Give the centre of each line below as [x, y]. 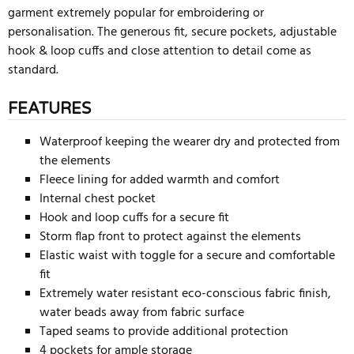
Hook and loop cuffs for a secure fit [134, 218]
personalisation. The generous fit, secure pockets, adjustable [172, 32]
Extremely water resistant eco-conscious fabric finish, [185, 294]
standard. [33, 70]
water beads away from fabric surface [142, 313]
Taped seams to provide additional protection [164, 332]
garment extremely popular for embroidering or [136, 13]
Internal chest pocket [98, 199]
